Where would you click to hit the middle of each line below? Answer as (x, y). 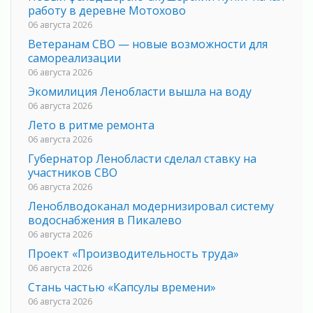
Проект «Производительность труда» (133, 253)
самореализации (74, 58)
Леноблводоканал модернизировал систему (151, 206)
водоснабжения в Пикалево (105, 220)
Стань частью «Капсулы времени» (122, 287)
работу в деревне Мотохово (107, 10)
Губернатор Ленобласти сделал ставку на (142, 158)
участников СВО (73, 172)
